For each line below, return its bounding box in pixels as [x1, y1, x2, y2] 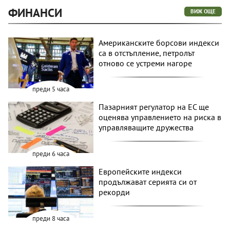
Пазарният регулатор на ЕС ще [99, 102, 209, 112]
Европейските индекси [99, 166, 182, 177]
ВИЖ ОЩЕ [190, 7, 216, 15]
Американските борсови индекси [99, 37, 220, 48]
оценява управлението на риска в [99, 112, 222, 123]
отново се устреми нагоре [99, 57, 193, 68]
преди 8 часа [32, 214, 70, 223]
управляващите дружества [99, 122, 194, 133]
